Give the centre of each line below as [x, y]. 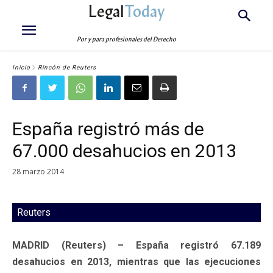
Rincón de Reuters [67, 68]
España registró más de [108, 129]
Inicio [21, 68]
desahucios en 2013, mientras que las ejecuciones [136, 261]
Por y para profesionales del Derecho [127, 39]
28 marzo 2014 [38, 171]
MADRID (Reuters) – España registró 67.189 [136, 245]
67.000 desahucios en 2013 [124, 151]
